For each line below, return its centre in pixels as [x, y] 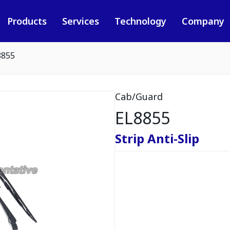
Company [203, 21]
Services [80, 21]
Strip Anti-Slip [157, 138]
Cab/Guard [139, 97]
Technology [140, 21]
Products [27, 21]
